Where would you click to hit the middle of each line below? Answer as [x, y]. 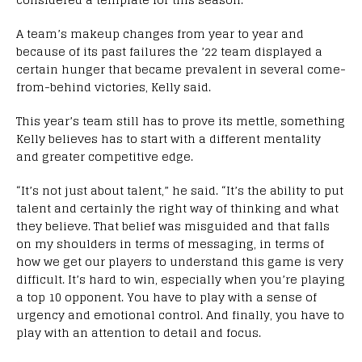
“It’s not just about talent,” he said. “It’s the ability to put [180, 190]
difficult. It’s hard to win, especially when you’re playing [181, 279]
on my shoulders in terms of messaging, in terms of [170, 243]
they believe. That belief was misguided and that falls [173, 225]
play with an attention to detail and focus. [139, 332]
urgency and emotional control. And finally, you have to [180, 314]
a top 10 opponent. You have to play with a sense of [166, 297]
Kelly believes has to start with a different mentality [168, 138]
